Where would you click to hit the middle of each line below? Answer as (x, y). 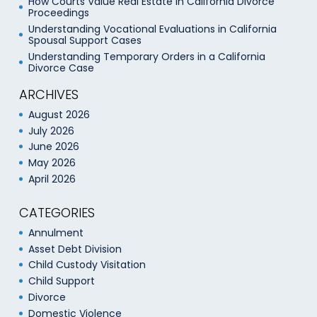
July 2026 (51, 131)
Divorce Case (61, 68)
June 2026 (53, 147)
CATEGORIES (57, 212)
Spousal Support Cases (85, 41)
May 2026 (52, 163)
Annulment (56, 232)
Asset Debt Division (75, 249)
